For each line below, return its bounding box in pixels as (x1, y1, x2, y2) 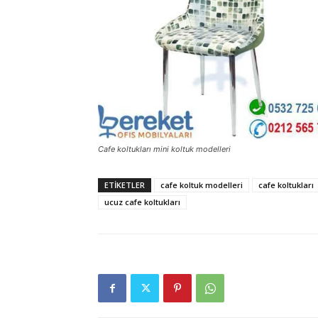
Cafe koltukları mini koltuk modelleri (98, 144, 231, 155)
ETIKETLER (104, 180, 145, 191)
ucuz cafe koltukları (104, 197, 180, 208)
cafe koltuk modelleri (160, 180, 243, 191)
